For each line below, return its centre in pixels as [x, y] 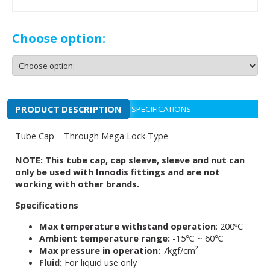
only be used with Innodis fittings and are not [118, 172]
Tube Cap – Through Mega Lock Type [92, 136]
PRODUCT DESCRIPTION [69, 109]
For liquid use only [101, 262]
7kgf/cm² [181, 250]
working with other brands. [77, 184]
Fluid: [52, 262]
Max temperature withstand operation [127, 226]
